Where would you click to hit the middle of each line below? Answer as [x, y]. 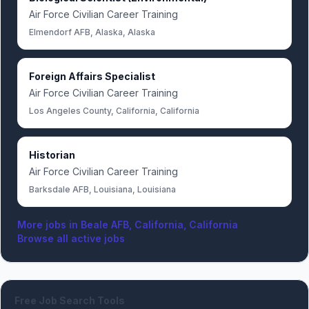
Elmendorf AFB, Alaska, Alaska [92, 32]
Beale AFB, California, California [159, 225]
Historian [52, 155]
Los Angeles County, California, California [114, 111]
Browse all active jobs [71, 238]
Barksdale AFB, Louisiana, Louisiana [102, 189]
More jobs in [49, 225]
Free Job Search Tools [70, 300]
